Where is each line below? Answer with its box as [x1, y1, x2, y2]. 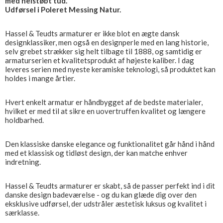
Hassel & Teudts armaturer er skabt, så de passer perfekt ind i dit [5, 181, 215, 190]
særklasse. [5, 208, 39, 217]
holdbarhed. [5, 115, 44, 124]
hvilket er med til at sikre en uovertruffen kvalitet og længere [5, 107, 206, 115]
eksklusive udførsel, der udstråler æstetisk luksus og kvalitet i [5, 199, 207, 208]
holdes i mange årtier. [5, 74, 75, 83]
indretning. [5, 157, 41, 166]
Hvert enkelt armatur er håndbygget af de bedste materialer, [5, 98, 203, 107]
